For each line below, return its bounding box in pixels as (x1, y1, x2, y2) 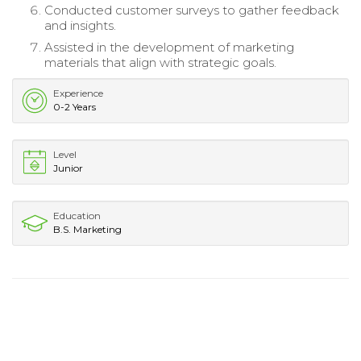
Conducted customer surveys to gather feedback (44, 2, 339, 19)
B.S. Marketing (53, 223, 122, 236)
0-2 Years (53, 101, 96, 114)
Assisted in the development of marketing (44, 39, 294, 56)
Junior (53, 162, 83, 175)
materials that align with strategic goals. (44, 55, 276, 71)
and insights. (44, 18, 116, 34)
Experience (53, 87, 103, 100)
